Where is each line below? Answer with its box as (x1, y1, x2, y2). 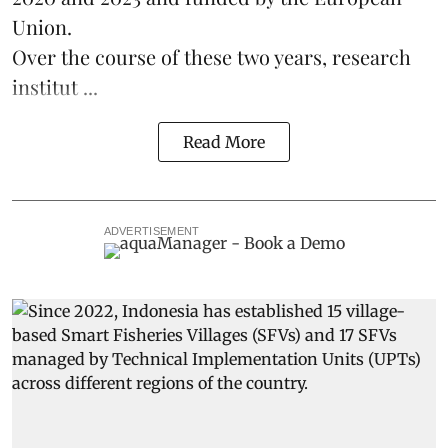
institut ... (12, 72, 98, 100)
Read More (183, 131, 265, 152)
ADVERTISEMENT (103, 224, 200, 237)
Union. (12, 12, 72, 40)
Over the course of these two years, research (12, 42, 411, 70)
